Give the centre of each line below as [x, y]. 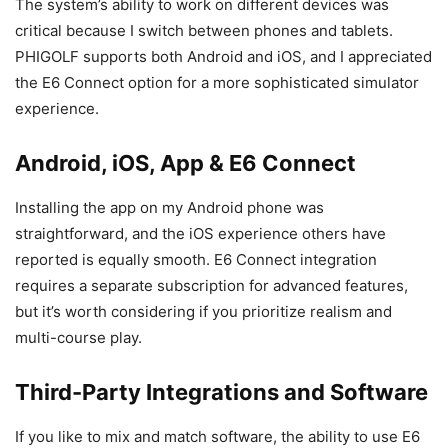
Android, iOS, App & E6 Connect [185, 163]
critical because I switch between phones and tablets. [204, 31]
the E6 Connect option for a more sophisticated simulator [217, 83]
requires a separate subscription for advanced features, [211, 286]
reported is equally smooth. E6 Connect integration [196, 260]
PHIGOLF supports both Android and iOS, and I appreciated [223, 57]
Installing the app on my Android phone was [169, 208]
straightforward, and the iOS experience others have [200, 234]
